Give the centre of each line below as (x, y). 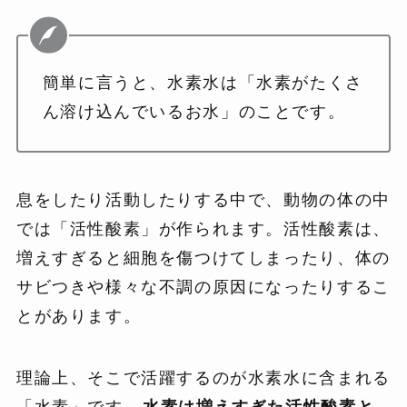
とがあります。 (79, 317)
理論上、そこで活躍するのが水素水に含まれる (203, 377)
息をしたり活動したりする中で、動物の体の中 (203, 200)
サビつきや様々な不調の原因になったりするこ (203, 288)
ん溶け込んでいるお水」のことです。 (194, 112)
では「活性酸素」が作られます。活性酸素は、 (203, 229)
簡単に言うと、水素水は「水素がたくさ (203, 83)
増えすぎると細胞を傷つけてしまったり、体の (203, 258)
